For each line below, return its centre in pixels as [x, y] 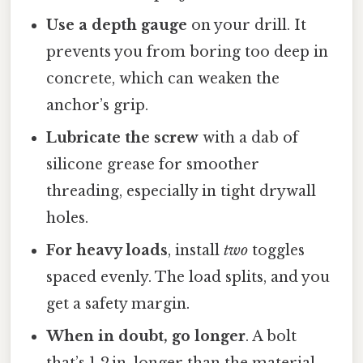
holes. [68, 218]
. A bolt [271, 336]
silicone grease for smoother [153, 164]
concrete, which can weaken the [163, 78]
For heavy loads [107, 250]
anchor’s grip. [98, 105]
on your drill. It [247, 25]
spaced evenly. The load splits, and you [188, 277]
